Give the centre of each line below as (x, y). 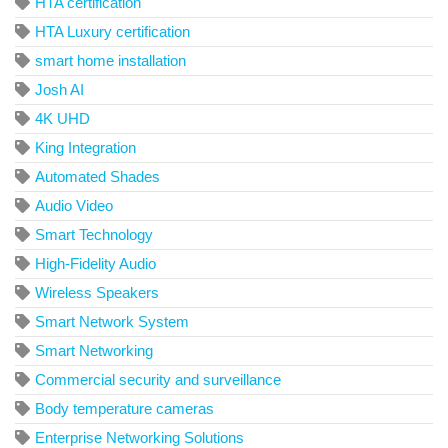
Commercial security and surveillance (158, 379)
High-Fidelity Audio (95, 263)
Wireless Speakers (97, 292)
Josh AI (59, 89)
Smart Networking (94, 350)
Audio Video (74, 205)
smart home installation (110, 60)
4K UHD (62, 118)
